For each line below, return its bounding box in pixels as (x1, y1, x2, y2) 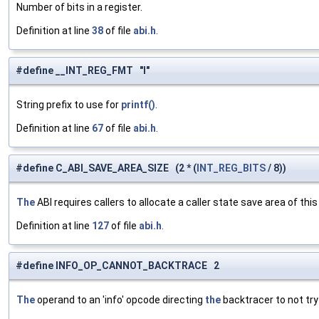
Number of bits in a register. (16, 1, 142, 14)
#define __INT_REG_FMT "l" (16, 65, 150, 77)
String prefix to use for (16, 99, 121, 111)
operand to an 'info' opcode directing (35, 294, 205, 306)
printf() (121, 99, 155, 111)
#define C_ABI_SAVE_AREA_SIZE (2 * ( (16, 162, 197, 174)
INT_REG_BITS (197, 162, 266, 174)
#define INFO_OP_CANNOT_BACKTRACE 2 (16, 260, 219, 272)
